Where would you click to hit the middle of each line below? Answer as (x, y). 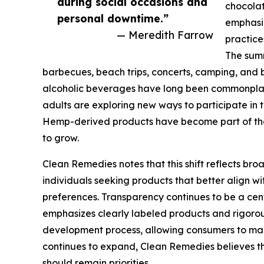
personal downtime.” (113, 19)
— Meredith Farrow (165, 35)
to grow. (61, 138)
